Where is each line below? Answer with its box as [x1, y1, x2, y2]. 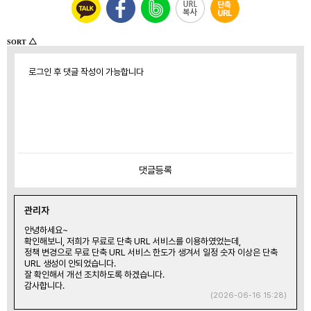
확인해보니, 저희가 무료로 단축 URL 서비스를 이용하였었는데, [24, 235, 241, 246]
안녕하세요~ [24, 224, 68, 235]
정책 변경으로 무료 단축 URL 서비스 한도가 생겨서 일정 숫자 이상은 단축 [24, 246, 278, 258]
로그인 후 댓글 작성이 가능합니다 [28, 66, 144, 77]
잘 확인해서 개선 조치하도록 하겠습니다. [24, 269, 165, 280]
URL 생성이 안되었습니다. [24, 258, 116, 269]
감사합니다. [24, 280, 65, 291]
